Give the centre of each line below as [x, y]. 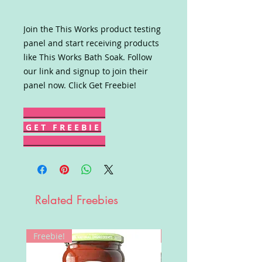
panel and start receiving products [91, 43]
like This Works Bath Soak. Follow [88, 57]
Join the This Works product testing [92, 29]
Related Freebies [77, 200]
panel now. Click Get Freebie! [80, 85]
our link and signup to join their [86, 71]
